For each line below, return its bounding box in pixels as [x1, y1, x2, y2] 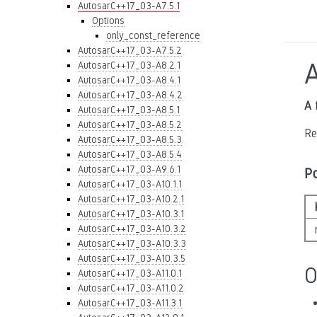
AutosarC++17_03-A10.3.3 [78, 238, 186, 249]
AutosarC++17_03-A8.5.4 [78, 149, 182, 160]
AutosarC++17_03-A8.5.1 [78, 104, 180, 115]
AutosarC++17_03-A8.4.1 [78, 74, 180, 86]
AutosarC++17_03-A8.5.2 [78, 119, 182, 130]
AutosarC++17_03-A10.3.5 [78, 253, 185, 264]
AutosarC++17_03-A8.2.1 [78, 59, 180, 71]
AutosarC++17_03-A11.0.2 [78, 282, 184, 294]
